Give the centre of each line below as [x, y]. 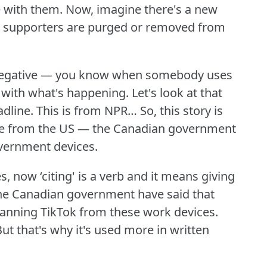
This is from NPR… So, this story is [130, 111]
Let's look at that [177, 93]
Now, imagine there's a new [142, 10]
